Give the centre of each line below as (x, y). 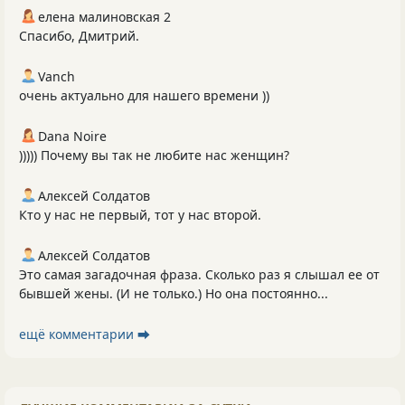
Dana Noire (72, 136)
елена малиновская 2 (104, 16)
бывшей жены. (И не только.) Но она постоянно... (174, 293)
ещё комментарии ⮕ (85, 334)
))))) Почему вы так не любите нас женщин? (154, 155)
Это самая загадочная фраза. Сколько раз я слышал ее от (199, 274)
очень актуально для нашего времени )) (144, 95)
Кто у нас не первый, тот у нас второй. (140, 214)
